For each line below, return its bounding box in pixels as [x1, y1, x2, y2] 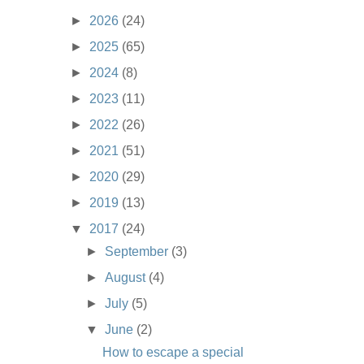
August [105, 271, 149, 285]
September [105, 245, 172, 259]
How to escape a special [102, 345, 244, 360]
